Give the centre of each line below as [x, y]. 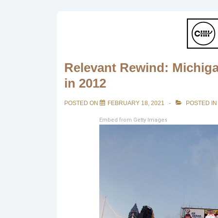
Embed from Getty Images [133, 120]
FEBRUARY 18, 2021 [136, 103]
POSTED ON [82, 103]
